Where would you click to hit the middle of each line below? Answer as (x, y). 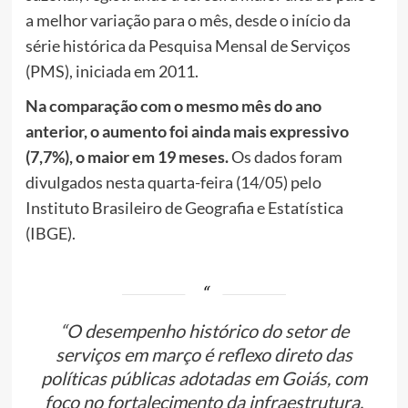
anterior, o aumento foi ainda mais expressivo (187, 132)
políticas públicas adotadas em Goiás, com (204, 378)
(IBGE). (50, 234)
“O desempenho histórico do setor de (204, 331)
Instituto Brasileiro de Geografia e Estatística (184, 208)
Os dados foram (285, 157)
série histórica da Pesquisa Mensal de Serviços (188, 46)
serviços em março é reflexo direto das (204, 355)
